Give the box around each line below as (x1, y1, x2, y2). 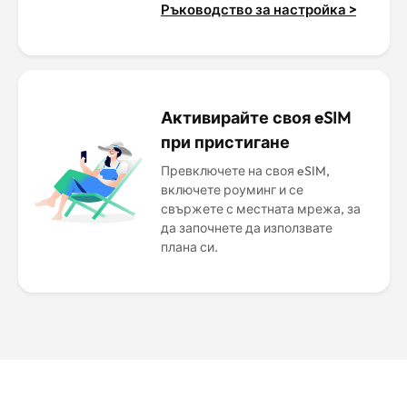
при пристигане (160, 132, 290, 153)
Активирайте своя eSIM (160, 107, 351, 128)
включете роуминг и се (160, 182, 303, 198)
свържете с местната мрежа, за (160, 201, 361, 217)
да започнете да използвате (160, 220, 333, 236)
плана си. (160, 239, 218, 255)
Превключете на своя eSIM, (160, 163, 330, 179)
